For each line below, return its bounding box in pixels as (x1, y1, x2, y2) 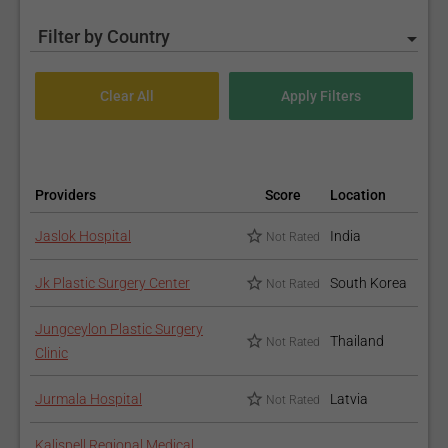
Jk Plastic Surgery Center (35, 275, 190, 291)
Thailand (330, 333, 384, 349)
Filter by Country (38, 26, 170, 47)
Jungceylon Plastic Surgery (35, 321, 203, 337)
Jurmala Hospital (35, 391, 142, 407)
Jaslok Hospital (35, 228, 131, 244)
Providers (35, 187, 96, 203)
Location (330, 187, 386, 203)
